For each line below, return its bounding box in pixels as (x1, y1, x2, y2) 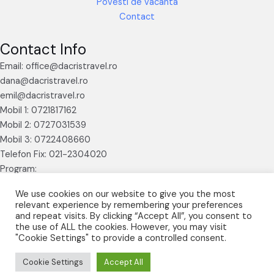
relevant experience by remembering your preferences (15, 199, 243, 211)
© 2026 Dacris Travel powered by (55, 247, 180, 258)
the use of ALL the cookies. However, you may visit (15, 221, 227, 233)
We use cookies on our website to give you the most (15, 188, 235, 200)
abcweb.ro (180, 247, 219, 258)
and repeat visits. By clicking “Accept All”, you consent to (15, 210, 252, 222)
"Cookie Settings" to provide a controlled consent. (15, 232, 226, 244)
